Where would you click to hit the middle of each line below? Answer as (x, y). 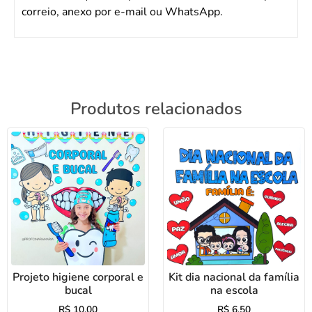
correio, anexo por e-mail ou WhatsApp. (122, 11)
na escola (234, 291)
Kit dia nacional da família (234, 278)
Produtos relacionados (156, 109)
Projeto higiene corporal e (78, 278)
